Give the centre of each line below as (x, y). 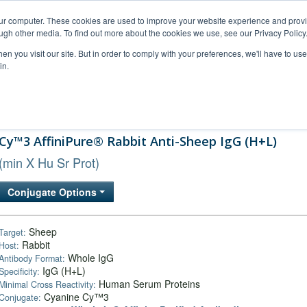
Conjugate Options (53, 192)
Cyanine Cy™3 (75, 297)
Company (246, 109)
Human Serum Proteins (148, 284)
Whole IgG (89, 258)
